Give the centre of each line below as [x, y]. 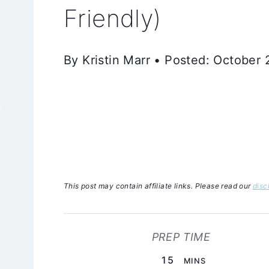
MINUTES [198, 259]
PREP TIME [181, 237]
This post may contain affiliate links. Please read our [158, 186]
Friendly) [113, 18]
